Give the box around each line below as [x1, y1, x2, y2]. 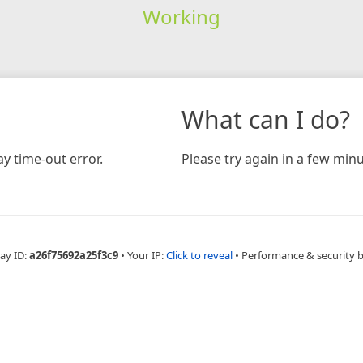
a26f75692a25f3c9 [29, 247, 118, 263]
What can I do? [181, 102, 350, 136]
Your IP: [127, 247, 166, 263]
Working [142, 2, 220, 30]
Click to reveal [166, 247, 233, 263]
